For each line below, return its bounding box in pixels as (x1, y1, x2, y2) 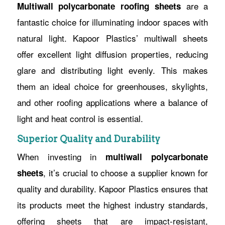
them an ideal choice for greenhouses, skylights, (17, 79, 208, 92)
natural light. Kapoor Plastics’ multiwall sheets (17, 31, 208, 44)
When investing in (17, 150, 106, 163)
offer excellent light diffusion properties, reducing (17, 47, 208, 60)
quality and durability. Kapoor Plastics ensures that (17, 182, 208, 195)
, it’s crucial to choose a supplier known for (43, 166, 208, 179)
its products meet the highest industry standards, (17, 198, 208, 211)
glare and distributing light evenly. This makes (17, 63, 208, 76)
